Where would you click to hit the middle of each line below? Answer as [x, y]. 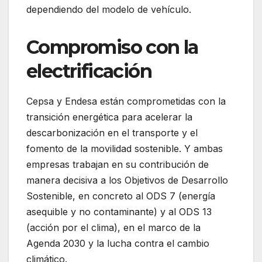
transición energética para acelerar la [109, 117]
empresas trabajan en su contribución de [118, 164]
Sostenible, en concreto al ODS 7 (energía [121, 196]
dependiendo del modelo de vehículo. [109, 9]
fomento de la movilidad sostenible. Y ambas [125, 148]
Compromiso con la [112, 47]
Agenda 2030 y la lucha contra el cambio [118, 243]
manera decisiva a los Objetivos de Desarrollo [127, 180]
